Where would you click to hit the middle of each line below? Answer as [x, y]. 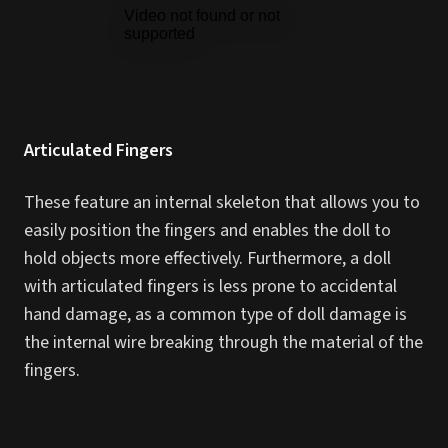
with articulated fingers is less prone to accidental [210, 286]
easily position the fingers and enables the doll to [207, 230]
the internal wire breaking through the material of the [223, 342]
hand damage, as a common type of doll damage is [215, 314]
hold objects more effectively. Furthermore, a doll [207, 258]
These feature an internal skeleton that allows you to [222, 202]
